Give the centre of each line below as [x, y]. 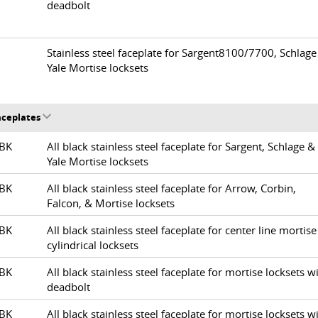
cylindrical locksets [93, 245]
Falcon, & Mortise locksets [111, 203]
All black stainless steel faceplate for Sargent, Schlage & [181, 147]
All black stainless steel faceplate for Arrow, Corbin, [171, 188]
